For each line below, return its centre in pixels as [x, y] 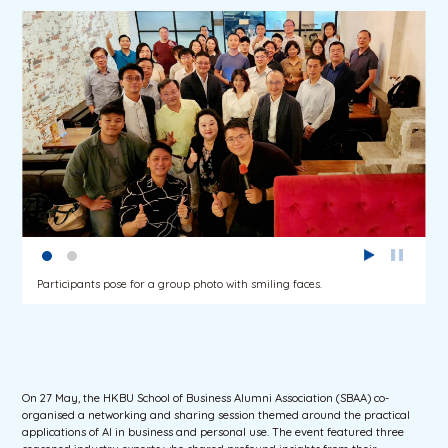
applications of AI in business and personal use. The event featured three [213, 431]
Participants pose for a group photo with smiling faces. [180, 284]
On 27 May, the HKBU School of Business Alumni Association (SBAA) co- [206, 397]
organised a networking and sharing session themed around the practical [216, 414]
